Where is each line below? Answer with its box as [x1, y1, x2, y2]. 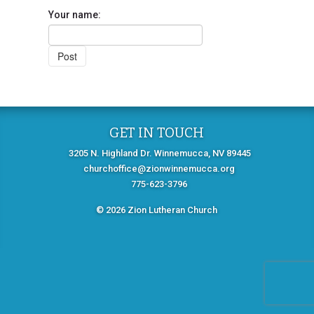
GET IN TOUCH [109, 124, 205, 141]
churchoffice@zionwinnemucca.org [83, 163, 235, 175]
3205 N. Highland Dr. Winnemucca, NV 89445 [69, 148, 252, 159]
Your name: [48, 8, 102, 20]
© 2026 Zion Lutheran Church [96, 205, 218, 216]
